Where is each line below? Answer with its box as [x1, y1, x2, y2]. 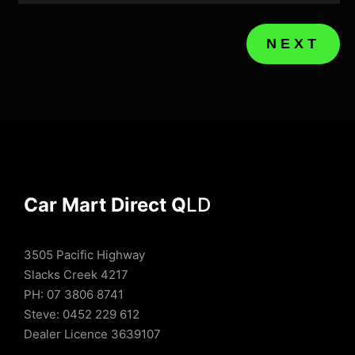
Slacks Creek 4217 [24, 266, 128, 282]
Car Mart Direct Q [24, 193, 186, 216]
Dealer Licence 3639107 [24, 326, 161, 342]
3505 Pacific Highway [24, 246, 145, 262]
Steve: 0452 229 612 [24, 306, 139, 322]
